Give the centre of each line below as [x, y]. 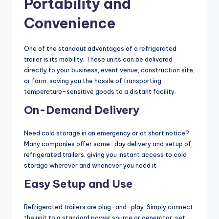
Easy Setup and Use [78, 184]
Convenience [70, 23]
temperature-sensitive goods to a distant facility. [100, 92]
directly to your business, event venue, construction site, [109, 70]
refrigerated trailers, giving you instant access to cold [105, 155]
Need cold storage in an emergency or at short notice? [107, 133]
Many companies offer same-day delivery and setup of [108, 144]
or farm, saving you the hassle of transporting [93, 81]
